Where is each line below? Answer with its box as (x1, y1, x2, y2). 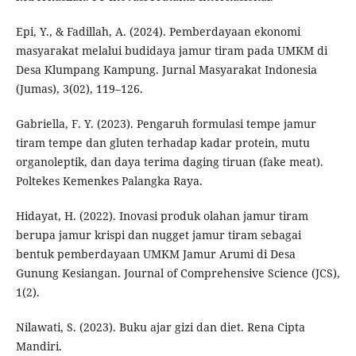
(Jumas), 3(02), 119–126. (15, 81, 143, 97)
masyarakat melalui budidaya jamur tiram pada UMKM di (15, 43, 327, 59)
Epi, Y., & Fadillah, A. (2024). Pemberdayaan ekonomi (15, 24, 300, 40)
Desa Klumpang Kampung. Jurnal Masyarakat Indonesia (15, 62, 317, 78)
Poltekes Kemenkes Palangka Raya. (15, 173, 203, 189)
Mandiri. (15, 339, 62, 354)
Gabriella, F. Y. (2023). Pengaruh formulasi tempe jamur (15, 116, 316, 132)
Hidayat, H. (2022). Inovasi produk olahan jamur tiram (15, 208, 308, 224)
